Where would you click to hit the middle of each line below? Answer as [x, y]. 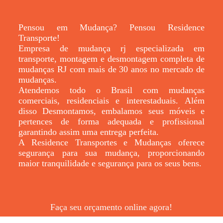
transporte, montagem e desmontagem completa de [111, 58]
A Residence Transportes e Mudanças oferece [111, 142]
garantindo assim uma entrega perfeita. [88, 132]
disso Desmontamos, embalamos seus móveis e [111, 111]
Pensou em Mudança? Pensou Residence [111, 27]
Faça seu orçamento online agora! [111, 207]
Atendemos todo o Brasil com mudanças [111, 90]
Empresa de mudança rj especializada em [111, 48]
